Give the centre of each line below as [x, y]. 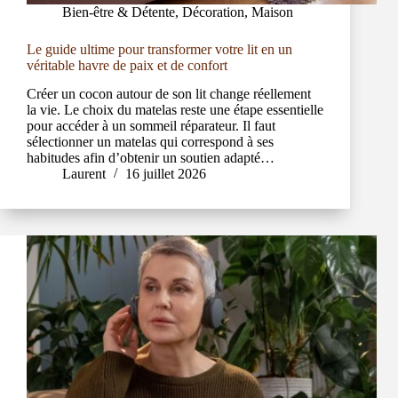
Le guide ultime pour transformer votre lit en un [159, 49]
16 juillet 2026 [166, 174]
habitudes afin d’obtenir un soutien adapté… [151, 158]
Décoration [213, 12]
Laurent [84, 174]
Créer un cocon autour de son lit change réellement [169, 94]
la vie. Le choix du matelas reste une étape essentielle [175, 110]
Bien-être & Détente [119, 12]
